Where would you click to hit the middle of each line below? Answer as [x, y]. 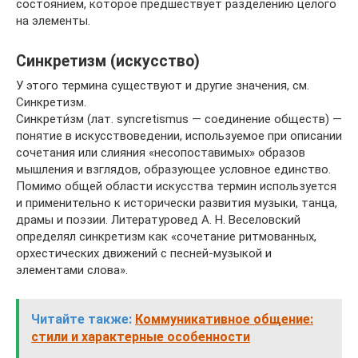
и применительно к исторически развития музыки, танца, [177, 203]
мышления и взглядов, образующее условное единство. [173, 169]
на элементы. [53, 21]
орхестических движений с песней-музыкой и [144, 253]
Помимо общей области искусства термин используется [176, 186]
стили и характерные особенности [141, 337]
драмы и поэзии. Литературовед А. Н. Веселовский [158, 220]
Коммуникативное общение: [224, 319]
